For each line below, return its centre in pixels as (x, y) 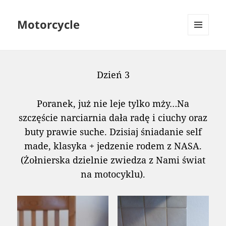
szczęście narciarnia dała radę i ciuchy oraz (113, 118)
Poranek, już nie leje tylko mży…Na (113, 104)
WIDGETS (202, 56)
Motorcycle (49, 24)
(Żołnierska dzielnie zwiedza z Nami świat (113, 160)
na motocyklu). (113, 174)
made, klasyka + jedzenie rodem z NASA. (113, 146)
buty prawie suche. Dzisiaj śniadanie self (113, 132)
